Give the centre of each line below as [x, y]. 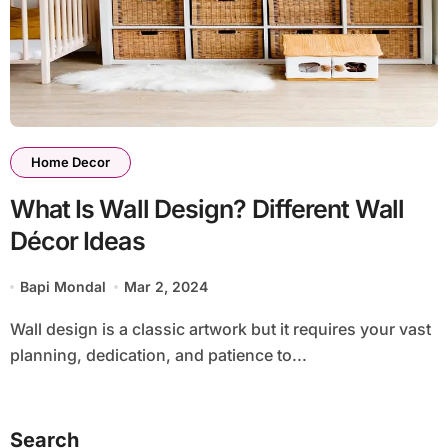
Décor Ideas [77, 241]
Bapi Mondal [62, 286]
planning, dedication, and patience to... [158, 355]
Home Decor [70, 162]
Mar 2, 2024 [166, 286]
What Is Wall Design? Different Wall [207, 209]
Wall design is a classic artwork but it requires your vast [17, 329]
